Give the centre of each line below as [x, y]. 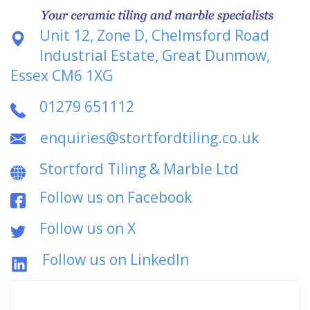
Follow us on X [88, 228]
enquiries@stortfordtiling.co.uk [149, 137]
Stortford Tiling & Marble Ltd [139, 168]
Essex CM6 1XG [62, 75]
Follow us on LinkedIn [116, 259]
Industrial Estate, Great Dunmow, [155, 55]
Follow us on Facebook [116, 197]
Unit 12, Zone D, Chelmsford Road [154, 35]
